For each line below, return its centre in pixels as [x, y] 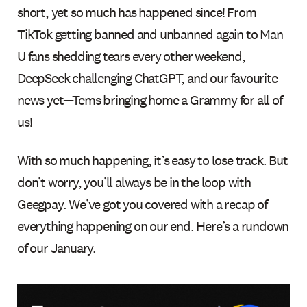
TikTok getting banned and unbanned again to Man [150, 34]
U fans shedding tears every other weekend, [131, 56]
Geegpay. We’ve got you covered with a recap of [142, 204]
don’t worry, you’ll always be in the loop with [134, 182]
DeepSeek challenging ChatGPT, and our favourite [147, 78]
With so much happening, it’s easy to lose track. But [152, 160]
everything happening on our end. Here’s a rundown [153, 226]
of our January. [57, 248]
